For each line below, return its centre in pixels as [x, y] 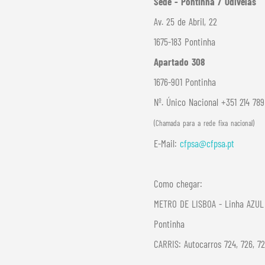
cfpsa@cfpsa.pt [207, 143]
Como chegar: [178, 183]
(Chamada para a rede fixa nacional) [204, 123]
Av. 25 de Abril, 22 [185, 21]
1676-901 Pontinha [185, 82]
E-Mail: [167, 143]
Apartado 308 [179, 62]
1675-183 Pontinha [184, 41]
